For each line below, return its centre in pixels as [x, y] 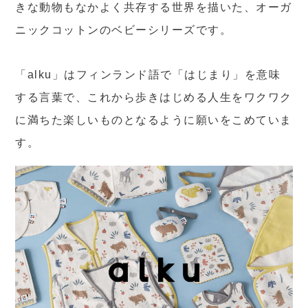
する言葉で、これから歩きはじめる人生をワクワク [154, 97]
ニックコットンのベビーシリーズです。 [124, 30]
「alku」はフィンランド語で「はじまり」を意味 [148, 74]
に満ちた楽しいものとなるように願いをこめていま [154, 120]
